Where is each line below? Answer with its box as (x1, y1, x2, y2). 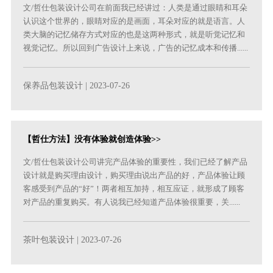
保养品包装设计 (23, 81, 83, 91)
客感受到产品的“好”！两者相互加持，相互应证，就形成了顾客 (23, 184, 245, 194)
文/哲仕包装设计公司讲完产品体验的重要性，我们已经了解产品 (23, 157, 248, 167)
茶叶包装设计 (23, 235, 75, 245)
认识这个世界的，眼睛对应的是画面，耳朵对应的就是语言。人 (23, 16, 246, 26)
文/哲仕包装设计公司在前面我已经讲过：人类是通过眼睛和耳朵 (23, 3, 248, 13)
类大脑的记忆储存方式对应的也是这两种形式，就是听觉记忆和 (23, 30, 246, 40)
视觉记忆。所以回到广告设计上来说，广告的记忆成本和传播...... (23, 43, 249, 53)
